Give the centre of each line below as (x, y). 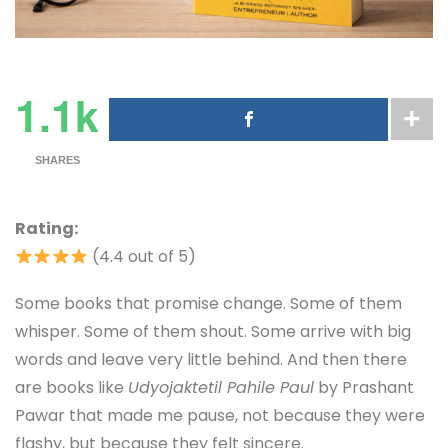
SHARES (57, 159)
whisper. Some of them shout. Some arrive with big (213, 332)
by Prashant (364, 388)
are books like (71, 388)
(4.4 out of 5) (141, 257)
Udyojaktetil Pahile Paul (221, 388)
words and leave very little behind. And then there (211, 360)
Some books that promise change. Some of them (208, 304)
